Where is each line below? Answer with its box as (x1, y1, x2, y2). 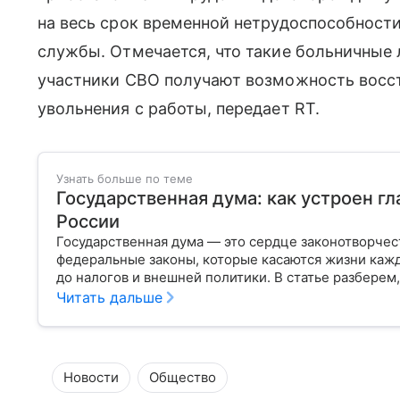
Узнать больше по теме (56, 171, 193, 186)
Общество (149, 369, 216, 386)
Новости (63, 369, 119, 386)
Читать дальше (56, 288, 162, 306)
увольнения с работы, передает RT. (37, 99, 320, 118)
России (56, 211, 120, 232)
